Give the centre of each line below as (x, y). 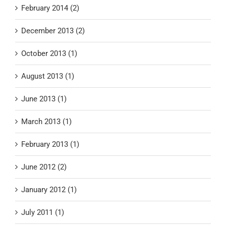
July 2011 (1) (43, 213)
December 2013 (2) (53, 31)
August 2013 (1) (48, 76)
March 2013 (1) (46, 122)
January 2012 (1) (49, 190)
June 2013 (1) (44, 99)
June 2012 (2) (44, 167)
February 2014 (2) (50, 8)
